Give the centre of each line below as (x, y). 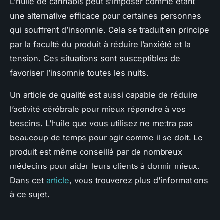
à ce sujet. (30, 194)
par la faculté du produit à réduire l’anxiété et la (100, 44)
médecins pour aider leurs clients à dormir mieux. (105, 166)
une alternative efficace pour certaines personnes (106, 15)
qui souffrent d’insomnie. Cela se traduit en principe (110, 30)
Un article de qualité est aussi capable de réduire (104, 95)
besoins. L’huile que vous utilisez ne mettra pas (101, 123)
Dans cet (28, 180)
